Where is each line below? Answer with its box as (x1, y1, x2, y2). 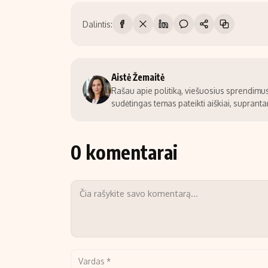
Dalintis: (83, 19, 112, 29)
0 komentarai (71, 140, 178, 165)
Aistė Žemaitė (111, 71, 165, 83)
